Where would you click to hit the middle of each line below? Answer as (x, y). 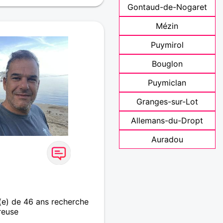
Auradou (167, 140)
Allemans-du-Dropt (167, 121)
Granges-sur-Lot (167, 102)
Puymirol (167, 45)
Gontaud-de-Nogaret (167, 7)
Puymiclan (167, 83)
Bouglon (167, 64)
